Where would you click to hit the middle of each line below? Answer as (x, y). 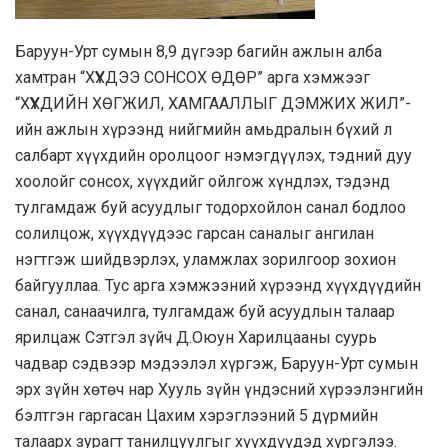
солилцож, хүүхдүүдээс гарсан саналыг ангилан (194, 234)
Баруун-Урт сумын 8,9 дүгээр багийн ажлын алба (198, 52)
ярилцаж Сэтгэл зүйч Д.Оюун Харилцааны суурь (196, 338)
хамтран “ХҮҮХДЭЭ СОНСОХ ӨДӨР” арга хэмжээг (192, 78)
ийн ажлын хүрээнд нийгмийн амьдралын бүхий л (203, 130)
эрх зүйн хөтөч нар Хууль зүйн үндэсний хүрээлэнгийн (219, 390)
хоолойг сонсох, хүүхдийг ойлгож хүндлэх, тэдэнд (202, 182)
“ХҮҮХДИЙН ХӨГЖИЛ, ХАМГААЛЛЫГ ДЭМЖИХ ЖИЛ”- (213, 104)
